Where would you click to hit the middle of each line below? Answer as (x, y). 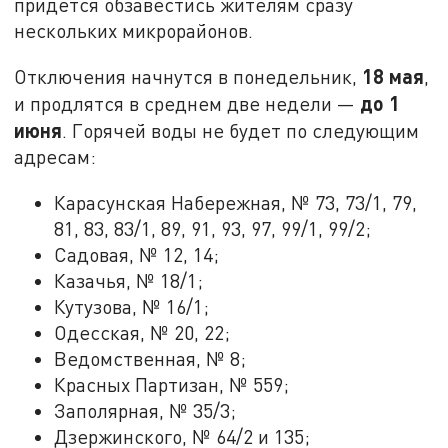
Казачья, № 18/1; (129, 281)
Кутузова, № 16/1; (132, 307)
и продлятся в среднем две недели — (187, 104)
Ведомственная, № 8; (150, 359)
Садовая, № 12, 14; (137, 255)
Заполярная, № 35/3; (145, 411)
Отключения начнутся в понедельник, (188, 77)
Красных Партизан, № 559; (172, 385)
